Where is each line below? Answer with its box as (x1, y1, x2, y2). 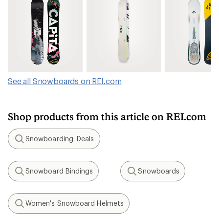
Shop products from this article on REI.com (8, 110, 206, 122)
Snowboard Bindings (25, 167, 93, 175)
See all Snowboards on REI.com (8, 76, 122, 86)
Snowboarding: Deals (25, 134, 94, 143)
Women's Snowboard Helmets (25, 199, 124, 207)
